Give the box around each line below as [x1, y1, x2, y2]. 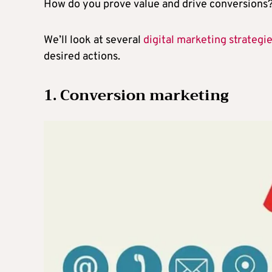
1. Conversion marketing [44, 83, 229, 109]
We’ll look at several [44, 33, 143, 48]
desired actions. [44, 50, 120, 64]
